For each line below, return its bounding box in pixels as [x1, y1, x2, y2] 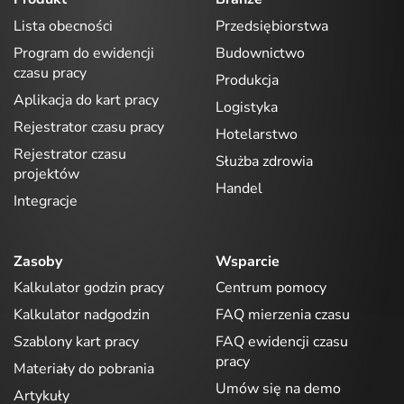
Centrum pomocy [216, 278, 326, 298]
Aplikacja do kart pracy [14, 89, 159, 110]
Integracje [14, 190, 78, 211]
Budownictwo [216, 42, 305, 63]
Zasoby [14, 251, 62, 271]
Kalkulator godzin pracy [14, 278, 164, 298]
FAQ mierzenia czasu [216, 305, 350, 325]
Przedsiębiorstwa [216, 15, 328, 36]
